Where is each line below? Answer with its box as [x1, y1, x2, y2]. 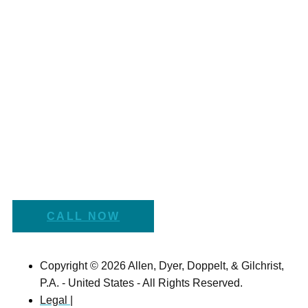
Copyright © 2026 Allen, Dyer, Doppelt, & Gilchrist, [40, 259, 284, 272]
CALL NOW [47, 210, 120, 222]
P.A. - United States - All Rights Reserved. [40, 276, 243, 289]
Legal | [40, 294, 73, 306]
